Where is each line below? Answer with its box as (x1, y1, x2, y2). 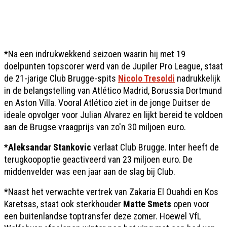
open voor (173, 198, 210, 209)
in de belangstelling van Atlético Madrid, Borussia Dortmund (4, 85, 222, 96)
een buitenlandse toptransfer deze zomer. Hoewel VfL (4, 210, 201, 221)
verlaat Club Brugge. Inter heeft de (91, 141, 219, 153)
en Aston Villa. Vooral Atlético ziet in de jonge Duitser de (4, 97, 210, 108)
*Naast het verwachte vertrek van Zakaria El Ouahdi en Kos (4, 186, 218, 197)
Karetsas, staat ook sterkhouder (4, 198, 123, 209)
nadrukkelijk (177, 72, 220, 84)
